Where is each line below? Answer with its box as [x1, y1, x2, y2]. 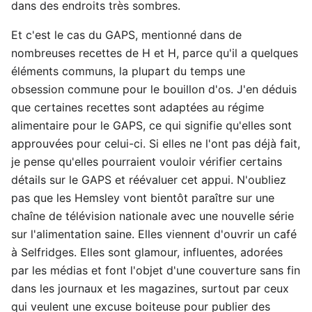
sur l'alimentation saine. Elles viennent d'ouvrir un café [11, 227, 297, 241]
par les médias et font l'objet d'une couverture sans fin [11, 263, 300, 277]
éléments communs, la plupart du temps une [11, 64, 245, 78]
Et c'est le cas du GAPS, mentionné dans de [11, 28, 242, 42]
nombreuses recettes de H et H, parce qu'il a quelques [11, 46, 298, 60]
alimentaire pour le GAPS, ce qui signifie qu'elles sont [11, 118, 292, 132]
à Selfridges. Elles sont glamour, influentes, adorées [11, 245, 283, 259]
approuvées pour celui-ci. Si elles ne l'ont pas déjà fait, [11, 136, 300, 150]
